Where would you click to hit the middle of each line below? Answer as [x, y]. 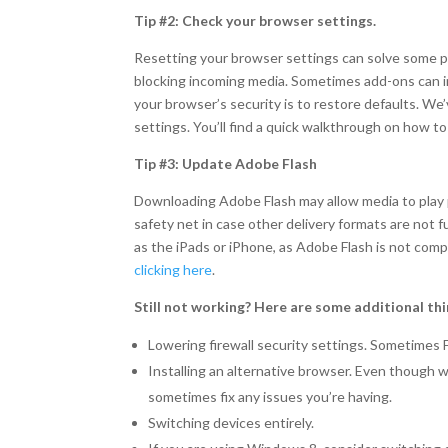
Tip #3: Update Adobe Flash [226, 163]
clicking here [173, 269]
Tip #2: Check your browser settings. [255, 20]
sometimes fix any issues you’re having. [270, 396]
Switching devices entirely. [231, 422]
